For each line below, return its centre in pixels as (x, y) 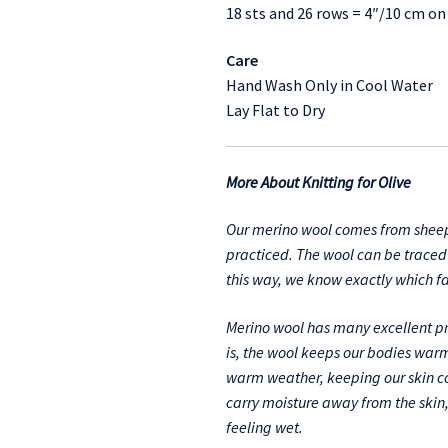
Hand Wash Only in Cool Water (329, 85)
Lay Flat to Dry (275, 110)
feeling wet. (264, 427)
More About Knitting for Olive (318, 181)
